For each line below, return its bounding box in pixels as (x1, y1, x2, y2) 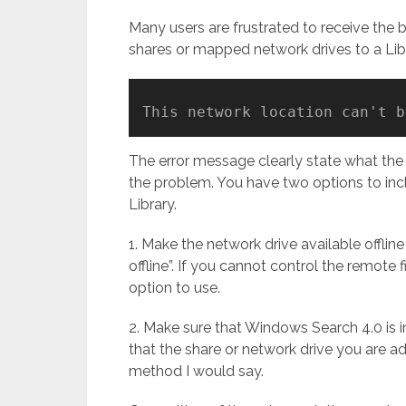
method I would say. (129, 362, 264, 380)
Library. (129, 196, 177, 213)
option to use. (129, 279, 220, 296)
